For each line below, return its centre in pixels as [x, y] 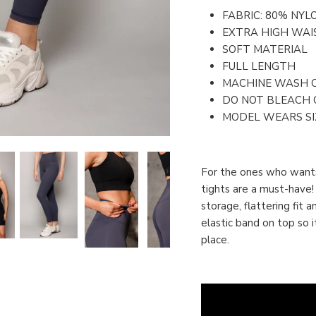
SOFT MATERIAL [265, 50]
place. [215, 240]
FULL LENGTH [259, 67]
